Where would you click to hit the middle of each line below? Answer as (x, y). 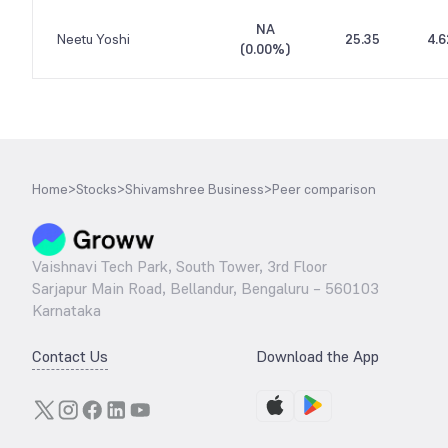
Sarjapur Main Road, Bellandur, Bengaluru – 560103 (205, 288)
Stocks (96, 189)
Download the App (317, 356)
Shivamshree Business (194, 189)
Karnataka (66, 310)
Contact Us (70, 356)
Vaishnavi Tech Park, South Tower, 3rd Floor (179, 266)
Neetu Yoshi (93, 39)
